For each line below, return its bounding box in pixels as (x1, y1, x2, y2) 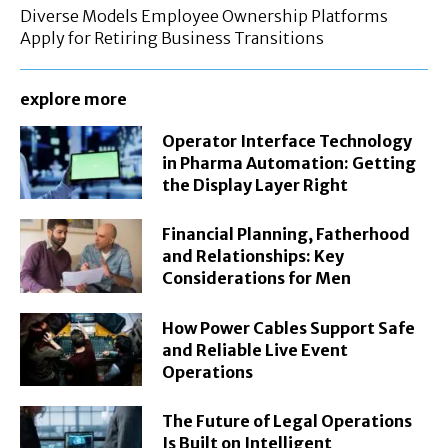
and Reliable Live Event (162, 339, 349, 360)
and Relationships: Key (162, 246, 345, 267)
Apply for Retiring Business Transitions (20, 27, 324, 48)
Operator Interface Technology (162, 130, 413, 151)
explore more (20, 88, 127, 109)
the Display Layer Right (162, 174, 349, 195)
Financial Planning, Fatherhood (162, 224, 411, 245)
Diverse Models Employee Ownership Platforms (20, 5, 388, 26)
